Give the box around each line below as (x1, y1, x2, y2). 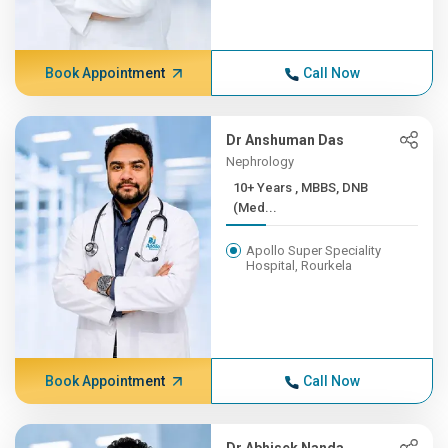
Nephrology (226, 154, 295, 169)
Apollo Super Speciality (246, 243, 382, 258)
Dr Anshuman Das (226, 132, 345, 148)
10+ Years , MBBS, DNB (233, 180, 296, 195)
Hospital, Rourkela (246, 258, 353, 273)
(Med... (233, 200, 278, 215)
